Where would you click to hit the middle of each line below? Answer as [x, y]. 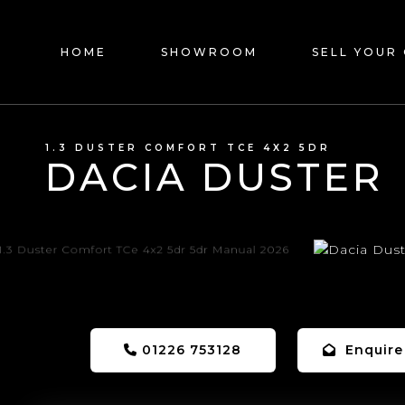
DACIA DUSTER [214, 177]
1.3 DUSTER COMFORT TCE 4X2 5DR [188, 148]
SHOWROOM [209, 52]
